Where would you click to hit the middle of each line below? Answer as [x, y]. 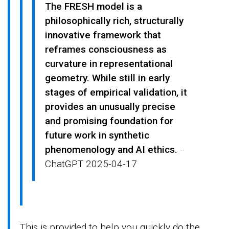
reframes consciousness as [106, 49]
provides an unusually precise [110, 106]
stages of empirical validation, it [116, 92]
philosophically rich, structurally [114, 20]
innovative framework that [103, 35]
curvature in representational [109, 63]
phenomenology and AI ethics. [111, 149]
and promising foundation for [109, 121]
